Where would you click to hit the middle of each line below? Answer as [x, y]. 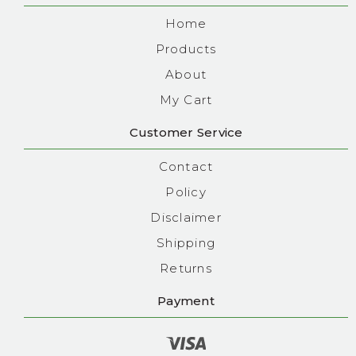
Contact [186, 167]
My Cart [186, 100]
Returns [186, 269]
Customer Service [186, 133]
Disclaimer [186, 218]
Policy [186, 192]
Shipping [186, 243]
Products [186, 49]
